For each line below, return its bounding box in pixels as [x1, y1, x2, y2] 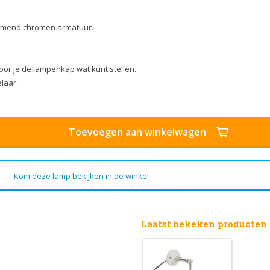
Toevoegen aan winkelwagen [69, 125, 206, 139]
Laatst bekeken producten [141, 218, 267, 230]
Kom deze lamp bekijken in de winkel [14, 171, 149, 182]
